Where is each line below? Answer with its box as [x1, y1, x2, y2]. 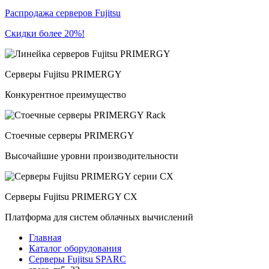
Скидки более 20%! [5, 28, 85, 38]
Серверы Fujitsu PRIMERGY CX [5, 192, 138, 202]
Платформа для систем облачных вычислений [5, 212, 193, 222]
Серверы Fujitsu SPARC [29, 254, 126, 264]
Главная [29, 232, 61, 243]
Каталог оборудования [29, 243, 121, 253]
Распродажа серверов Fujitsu [5, 8, 121, 18]
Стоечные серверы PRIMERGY [5, 130, 134, 141]
